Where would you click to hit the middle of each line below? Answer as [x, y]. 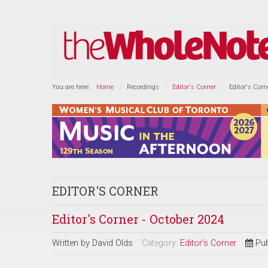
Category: [161, 243]
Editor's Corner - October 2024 [138, 219]
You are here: [73, 87]
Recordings [143, 87]
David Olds [112, 243]
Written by [72, 243]
